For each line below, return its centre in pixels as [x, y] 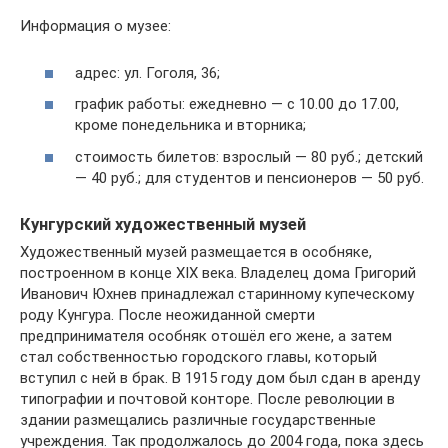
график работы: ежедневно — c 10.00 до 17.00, [237, 104]
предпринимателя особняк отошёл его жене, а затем [206, 336]
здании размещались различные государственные [198, 420]
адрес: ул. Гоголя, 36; [147, 72]
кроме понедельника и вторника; [190, 125]
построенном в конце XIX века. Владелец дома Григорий [218, 273]
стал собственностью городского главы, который [198, 357]
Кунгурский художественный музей [163, 224]
